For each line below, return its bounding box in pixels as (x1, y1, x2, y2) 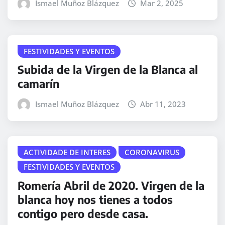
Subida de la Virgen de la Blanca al (18, 62, 198, 77)
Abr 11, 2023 (140, 99, 186, 109)
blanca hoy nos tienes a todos (18, 192, 173, 206)
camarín (18, 76, 59, 91)
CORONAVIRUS (125, 147, 179, 158)
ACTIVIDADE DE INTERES (24, 147, 110, 158)
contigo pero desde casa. (18, 206, 148, 220)
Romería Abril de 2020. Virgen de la (18, 178, 204, 192)
